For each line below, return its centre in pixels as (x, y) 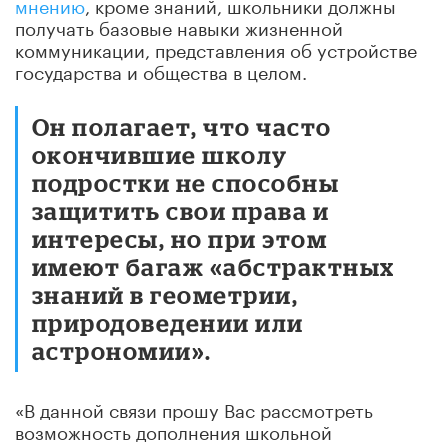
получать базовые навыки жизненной (179, 25)
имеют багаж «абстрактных (213, 266)
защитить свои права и (181, 210)
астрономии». (122, 350)
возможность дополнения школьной (173, 429)
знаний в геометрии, (165, 294)
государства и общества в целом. (161, 69)
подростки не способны (186, 182)
